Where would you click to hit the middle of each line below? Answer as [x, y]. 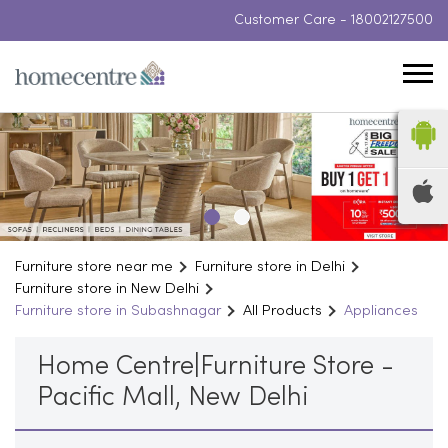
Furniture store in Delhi [270, 266]
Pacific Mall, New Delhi [172, 398]
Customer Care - [292, 20]
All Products [282, 310]
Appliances [381, 310]
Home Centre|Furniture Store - [215, 367]
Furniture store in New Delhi [107, 288]
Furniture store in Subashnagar [118, 310]
